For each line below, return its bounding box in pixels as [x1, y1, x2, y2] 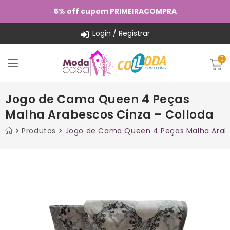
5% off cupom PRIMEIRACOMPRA [53, 6, 177, 16]
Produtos [22, 125, 56, 136]
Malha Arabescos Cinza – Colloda [5, 106, 214, 123]
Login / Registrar [92, 28, 150, 39]
